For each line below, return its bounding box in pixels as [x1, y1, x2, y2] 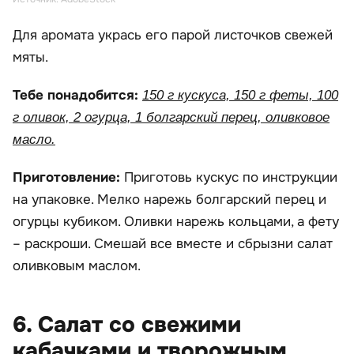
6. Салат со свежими [13, 310, 241, 339]
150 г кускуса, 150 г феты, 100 [142, 87, 338, 103]
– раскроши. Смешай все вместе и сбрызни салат [13, 235, 333, 252]
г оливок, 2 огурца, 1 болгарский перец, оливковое [13, 109, 330, 125]
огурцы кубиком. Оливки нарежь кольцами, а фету [13, 213, 339, 230]
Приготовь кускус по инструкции [124, 168, 337, 186]
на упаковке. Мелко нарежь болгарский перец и [13, 190, 326, 208]
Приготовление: [13, 168, 124, 186]
